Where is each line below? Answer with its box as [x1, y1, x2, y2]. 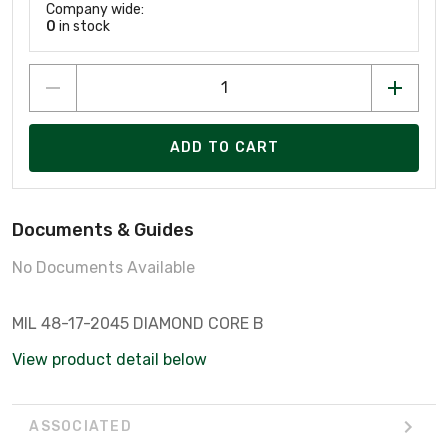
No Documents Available [12, 257, 195, 277]
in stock [56, 17, 110, 35]
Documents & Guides [12, 218, 194, 241]
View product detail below [12, 349, 207, 369]
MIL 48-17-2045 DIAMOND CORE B [12, 313, 264, 333]
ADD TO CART [169, 139, 280, 157]
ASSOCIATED [29, 418, 132, 436]
